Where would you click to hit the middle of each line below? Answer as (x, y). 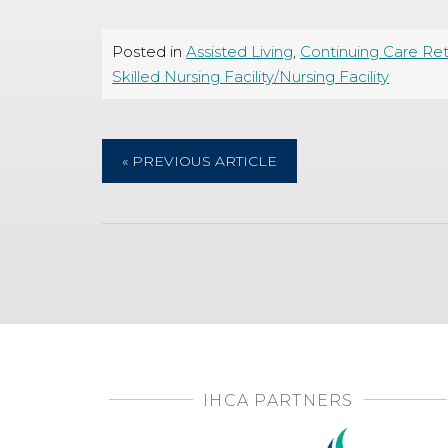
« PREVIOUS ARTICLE (200, 161)
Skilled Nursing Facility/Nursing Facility (251, 76)
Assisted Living (240, 51)
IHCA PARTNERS (278, 400)
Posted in (149, 51)
